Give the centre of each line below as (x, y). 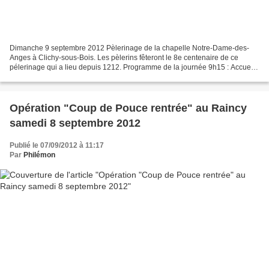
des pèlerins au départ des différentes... (74, 77)
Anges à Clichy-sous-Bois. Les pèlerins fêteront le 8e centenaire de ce (124, 58)
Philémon (39, 155)
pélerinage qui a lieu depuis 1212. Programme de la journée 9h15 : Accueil (132, 68)
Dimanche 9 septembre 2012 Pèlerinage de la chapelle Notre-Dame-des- (129, 48)
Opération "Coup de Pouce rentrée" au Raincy (128, 108)
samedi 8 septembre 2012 (75, 123)
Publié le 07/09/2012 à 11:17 (57, 146)
